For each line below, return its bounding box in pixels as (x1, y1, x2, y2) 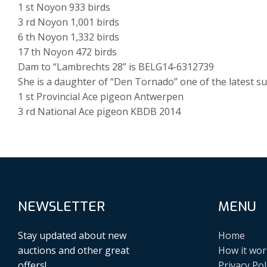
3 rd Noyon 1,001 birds (18, 15, 119, 29)
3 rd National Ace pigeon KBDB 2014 (18, 105, 181, 119)
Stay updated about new (18, 228, 126, 242)
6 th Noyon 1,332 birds (18, 30, 119, 44)
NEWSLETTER (18, 198, 105, 216)
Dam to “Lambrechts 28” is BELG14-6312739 (18, 60, 214, 74)
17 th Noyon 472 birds (18, 45, 117, 59)
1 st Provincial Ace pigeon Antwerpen (18, 90, 184, 104)
